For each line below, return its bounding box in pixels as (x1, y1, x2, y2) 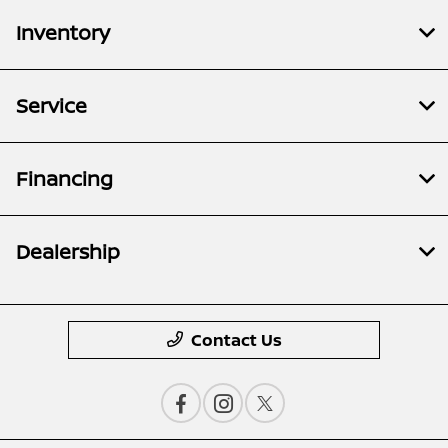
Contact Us (190, 329, 282, 352)
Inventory (16, 19, 110, 47)
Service (16, 92, 87, 120)
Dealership (16, 238, 120, 266)
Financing (16, 165, 113, 193)
